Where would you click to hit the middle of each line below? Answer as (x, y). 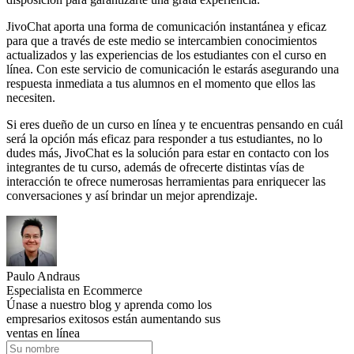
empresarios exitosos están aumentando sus (113, 319)
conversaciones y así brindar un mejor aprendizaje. (132, 196)
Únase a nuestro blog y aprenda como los (109, 305)
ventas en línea (43, 333)
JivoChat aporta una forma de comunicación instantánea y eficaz (166, 27)
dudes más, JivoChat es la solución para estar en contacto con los (168, 153)
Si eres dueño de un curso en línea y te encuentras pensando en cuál (175, 125)
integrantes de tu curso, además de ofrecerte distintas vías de (155, 168)
